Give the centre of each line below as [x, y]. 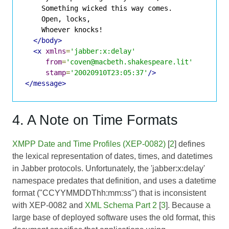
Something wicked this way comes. [99, 8]
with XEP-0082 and [49, 205]
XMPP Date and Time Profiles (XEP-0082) [89, 144]
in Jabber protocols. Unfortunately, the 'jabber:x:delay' [109, 168]
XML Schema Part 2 [121, 205]
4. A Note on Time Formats [95, 120]
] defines [190, 144]
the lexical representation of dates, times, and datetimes [112, 156]
